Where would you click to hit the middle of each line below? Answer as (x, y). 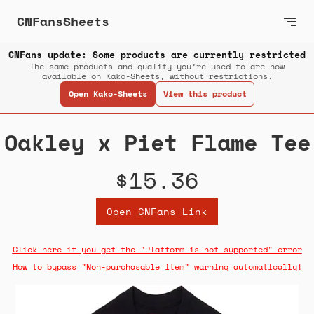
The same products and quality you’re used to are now (157, 67)
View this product (205, 94)
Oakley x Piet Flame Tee (157, 143)
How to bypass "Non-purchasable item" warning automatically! (157, 267)
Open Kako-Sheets (108, 94)
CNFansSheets (63, 21)
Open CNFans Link (157, 212)
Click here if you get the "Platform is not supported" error (157, 250)
